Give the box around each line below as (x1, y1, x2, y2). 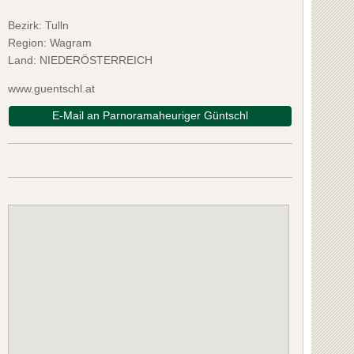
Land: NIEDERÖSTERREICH (7, 53, 153, 66)
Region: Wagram (7, 36, 92, 49)
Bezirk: (7, 18, 45, 32)
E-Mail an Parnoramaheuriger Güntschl (51, 108, 248, 122)
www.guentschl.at (7, 81, 95, 95)
